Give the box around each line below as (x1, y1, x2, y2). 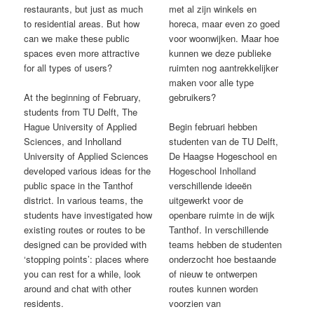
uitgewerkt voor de (169, 193, 244, 207)
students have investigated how (24, 207, 153, 221)
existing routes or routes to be (24, 222, 146, 236)
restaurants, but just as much (24, 1, 144, 15)
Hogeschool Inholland (169, 163, 257, 177)
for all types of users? (24, 60, 113, 74)
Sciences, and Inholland (24, 134, 122, 148)
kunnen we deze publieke (169, 46, 272, 60)
